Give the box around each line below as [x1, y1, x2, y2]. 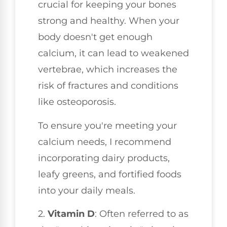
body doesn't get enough [38, 31, 153, 43]
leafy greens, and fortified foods [38, 168, 181, 180]
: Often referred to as [95, 208, 188, 220]
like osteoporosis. [38, 96, 116, 108]
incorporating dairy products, [38, 152, 170, 164]
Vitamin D [48, 208, 95, 220]
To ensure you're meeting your [38, 120, 177, 131]
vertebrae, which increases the [38, 64, 177, 75]
